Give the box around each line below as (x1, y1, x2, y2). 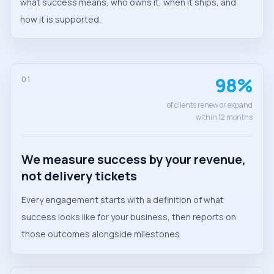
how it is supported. (20, 13, 101, 26)
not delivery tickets (21, 168, 137, 185)
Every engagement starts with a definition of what (21, 194, 224, 206)
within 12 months (196, 112, 253, 123)
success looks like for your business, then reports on (21, 211, 236, 223)
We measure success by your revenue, (21, 151, 246, 168)
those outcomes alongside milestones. (21, 228, 182, 240)
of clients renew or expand (167, 100, 253, 111)
